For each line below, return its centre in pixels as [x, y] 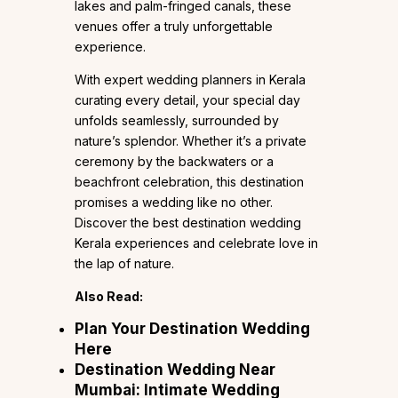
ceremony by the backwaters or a [174, 161]
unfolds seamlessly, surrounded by [177, 120]
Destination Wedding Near [175, 369]
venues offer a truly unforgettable [174, 26]
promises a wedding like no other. [174, 202]
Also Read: [109, 296]
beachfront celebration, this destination [189, 181]
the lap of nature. [124, 263]
